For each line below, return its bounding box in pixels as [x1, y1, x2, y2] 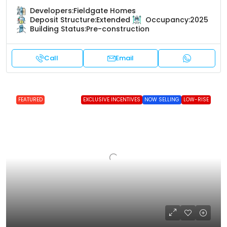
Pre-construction [86, 23, 149, 34]
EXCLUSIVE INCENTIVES [83, 95, 140, 103]
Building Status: [30, 23, 86, 34]
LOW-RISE [183, 95, 209, 103]
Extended [96, 14, 130, 25]
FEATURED [18, 95, 43, 103]
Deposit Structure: [30, 14, 96, 25]
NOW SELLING [144, 95, 179, 103]
